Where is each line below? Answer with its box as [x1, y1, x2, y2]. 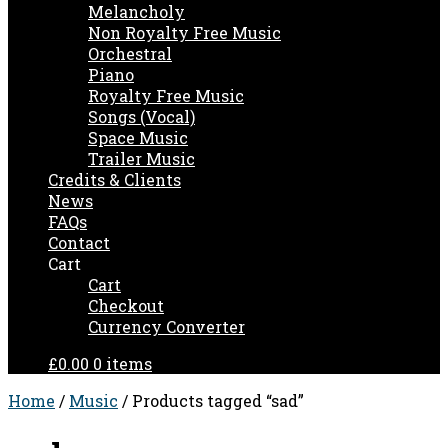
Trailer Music [88, 148, 195, 169]
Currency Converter [88, 316, 245, 337]
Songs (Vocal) [88, 106, 195, 127]
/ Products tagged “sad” [118, 390, 304, 411]
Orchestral [88, 43, 172, 64]
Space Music [88, 127, 188, 148]
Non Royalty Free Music [88, 22, 281, 43]
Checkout [88, 295, 164, 316]
